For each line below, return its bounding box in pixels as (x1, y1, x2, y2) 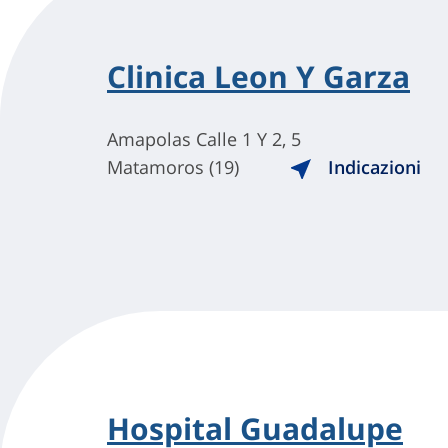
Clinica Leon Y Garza (107, 55, 410, 97)
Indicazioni (323, 154, 421, 179)
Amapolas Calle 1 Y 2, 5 (107, 126, 301, 151)
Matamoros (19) (107, 154, 239, 179)
